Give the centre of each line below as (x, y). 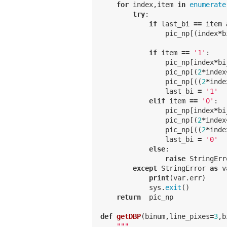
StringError (183, 168)
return (129, 197)
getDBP (129, 216)
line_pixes (190, 216)
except (145, 168)
